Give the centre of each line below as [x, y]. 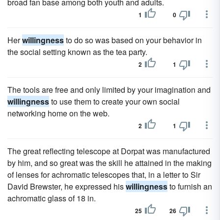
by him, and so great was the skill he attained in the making [110, 163]
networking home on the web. [58, 113]
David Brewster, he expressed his [67, 186]
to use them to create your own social [114, 101]
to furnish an [190, 186]
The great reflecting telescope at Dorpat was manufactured [109, 151]
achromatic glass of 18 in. [52, 198]
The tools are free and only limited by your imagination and [109, 90]
